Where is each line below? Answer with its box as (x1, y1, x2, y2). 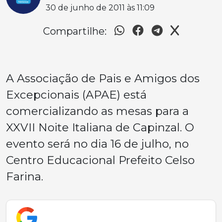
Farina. (6, 169, 43, 183)
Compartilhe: (43, 25, 107, 37)
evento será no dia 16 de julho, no (6, 137, 189, 151)
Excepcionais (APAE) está (6, 88, 147, 102)
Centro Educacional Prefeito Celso (6, 153, 195, 167)
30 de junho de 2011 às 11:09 (46, 3, 155, 12)
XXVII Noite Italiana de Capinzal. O (6, 120, 194, 134)
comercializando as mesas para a (6, 104, 189, 118)
